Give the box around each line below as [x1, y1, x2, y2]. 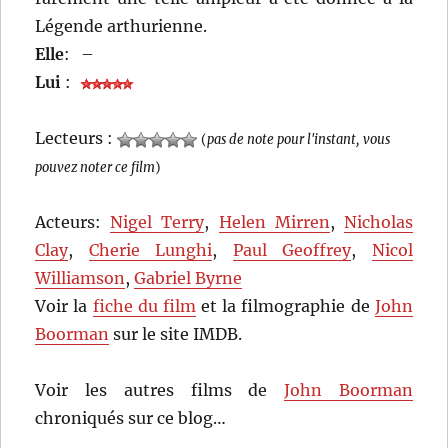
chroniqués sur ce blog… [35, 408, 227, 429]
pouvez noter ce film [35, 159, 156, 176]
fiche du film [92, 296, 196, 317]
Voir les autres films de [35, 380, 284, 401]
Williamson [35, 268, 126, 289]
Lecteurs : [35, 128, 118, 149]
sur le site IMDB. [109, 324, 243, 345]
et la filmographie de [195, 296, 375, 317]
